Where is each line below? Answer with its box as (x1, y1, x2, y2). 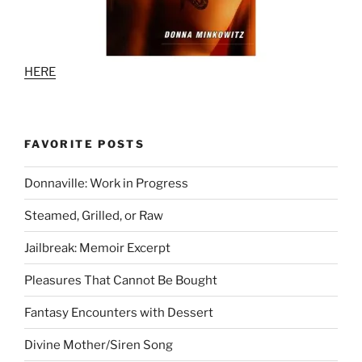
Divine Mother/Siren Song (24, 337, 173, 352)
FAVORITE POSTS (24, 137, 145, 150)
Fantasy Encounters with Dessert (24, 305, 213, 320)
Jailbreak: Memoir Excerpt (24, 240, 170, 255)
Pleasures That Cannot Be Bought (24, 272, 217, 288)
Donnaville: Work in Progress (24, 175, 188, 191)
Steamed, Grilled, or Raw (24, 208, 163, 223)
